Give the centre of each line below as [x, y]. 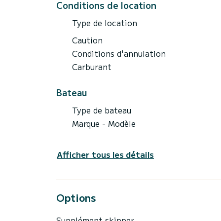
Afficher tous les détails [105, 154]
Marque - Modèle [104, 123]
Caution [87, 40]
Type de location [105, 22]
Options [76, 197]
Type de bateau [102, 110]
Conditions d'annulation [119, 53]
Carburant [92, 66]
